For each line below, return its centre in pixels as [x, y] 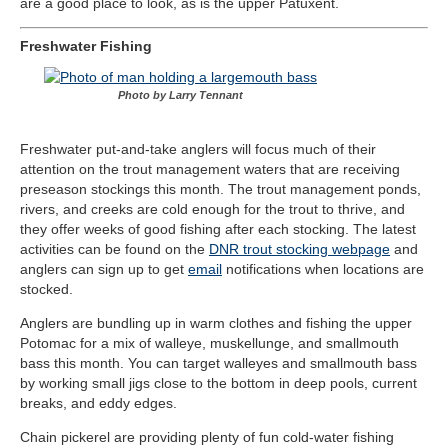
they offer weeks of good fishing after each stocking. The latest [218, 229]
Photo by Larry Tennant [180, 95]
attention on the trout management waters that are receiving [210, 169]
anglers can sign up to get [104, 269]
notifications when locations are [323, 269]
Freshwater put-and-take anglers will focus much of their [198, 149]
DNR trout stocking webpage [299, 249]
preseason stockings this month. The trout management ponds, [220, 189]
